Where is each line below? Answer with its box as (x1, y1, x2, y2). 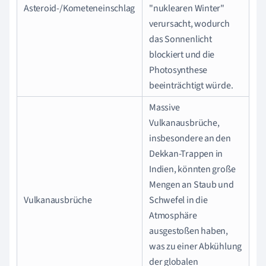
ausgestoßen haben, (149, 224, 229, 237)
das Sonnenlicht (149, 32, 212, 46)
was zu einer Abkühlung (149, 239, 242, 253)
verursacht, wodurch (149, 17, 230, 30)
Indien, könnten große (149, 162, 236, 176)
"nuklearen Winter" (149, 1, 225, 15)
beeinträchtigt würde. (149, 78, 233, 92)
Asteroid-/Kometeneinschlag (24, 1, 135, 15)
